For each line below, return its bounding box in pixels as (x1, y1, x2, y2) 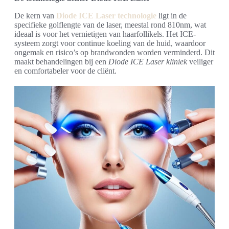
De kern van (14, 11, 56, 20)
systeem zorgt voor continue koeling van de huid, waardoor (14, 39, 205, 48)
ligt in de (156, 11, 187, 20)
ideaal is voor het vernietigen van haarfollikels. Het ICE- (14, 30, 196, 39)
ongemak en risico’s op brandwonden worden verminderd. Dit (14, 48, 215, 57)
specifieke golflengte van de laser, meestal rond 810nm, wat (14, 20, 206, 30)
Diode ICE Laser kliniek (108, 57, 187, 66)
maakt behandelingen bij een (14, 57, 108, 66)
